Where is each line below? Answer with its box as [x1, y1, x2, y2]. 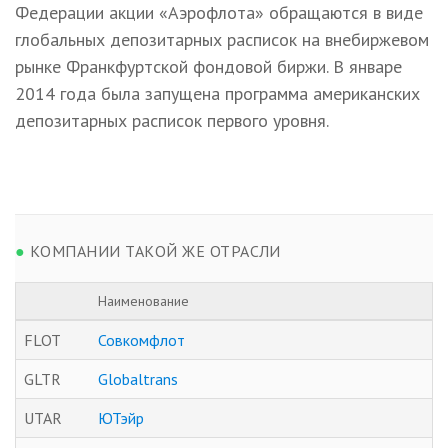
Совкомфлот [98, 329, 185, 350]
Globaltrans [98, 368, 178, 389]
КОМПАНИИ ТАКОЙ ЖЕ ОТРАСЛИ [25, 240, 281, 261]
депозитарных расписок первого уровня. [15, 108, 329, 132]
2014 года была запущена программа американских [15, 81, 420, 105]
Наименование [98, 291, 189, 310]
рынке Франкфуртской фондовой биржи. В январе [15, 54, 402, 78]
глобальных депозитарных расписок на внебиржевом [15, 27, 429, 51]
